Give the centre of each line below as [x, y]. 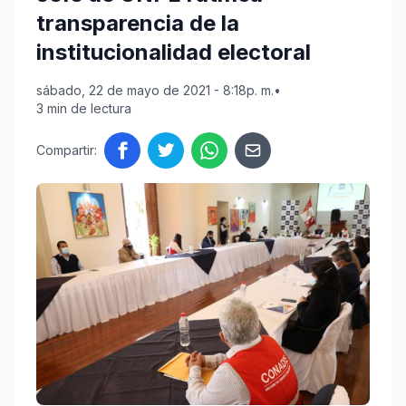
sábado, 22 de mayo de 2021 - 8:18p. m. [155, 91]
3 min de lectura [84, 109]
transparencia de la [138, 24]
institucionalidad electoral [174, 53]
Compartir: [67, 150]
